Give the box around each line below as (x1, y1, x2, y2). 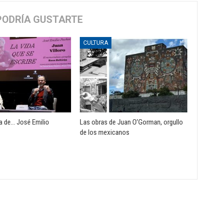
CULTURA (83, 39, 108, 46)
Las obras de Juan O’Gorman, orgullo (79, 117, 183, 127)
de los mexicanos (79, 127, 129, 137)
